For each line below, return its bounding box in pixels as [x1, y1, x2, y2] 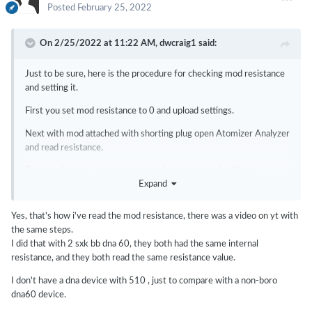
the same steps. [11, 225, 73, 235]
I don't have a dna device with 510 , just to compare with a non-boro [11, 276, 277, 286]
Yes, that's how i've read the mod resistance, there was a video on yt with [11, 211, 298, 221]
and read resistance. [25, 143, 103, 153]
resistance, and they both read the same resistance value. [11, 253, 235, 263]
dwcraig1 [159, 39, 196, 49]
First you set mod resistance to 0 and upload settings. [25, 107, 234, 116]
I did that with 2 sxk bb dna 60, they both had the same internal [11, 239, 258, 249]
